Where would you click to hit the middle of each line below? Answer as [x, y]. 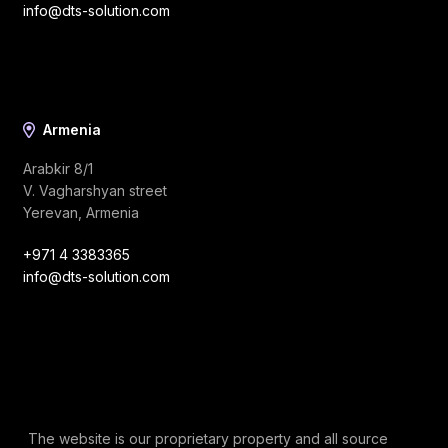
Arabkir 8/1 [58, 169]
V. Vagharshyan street [95, 191]
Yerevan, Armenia [81, 213]
